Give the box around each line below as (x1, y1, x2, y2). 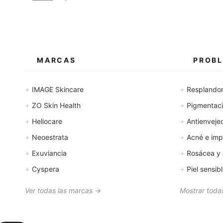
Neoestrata (30, 133, 68, 141)
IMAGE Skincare (30, 85, 84, 94)
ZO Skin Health (30, 101, 81, 110)
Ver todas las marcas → (25, 186, 101, 195)
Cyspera (30, 165, 59, 173)
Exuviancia (30, 149, 67, 157)
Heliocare (30, 117, 62, 125)
